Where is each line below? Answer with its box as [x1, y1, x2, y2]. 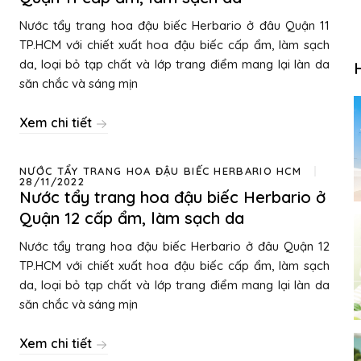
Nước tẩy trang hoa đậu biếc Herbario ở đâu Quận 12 [19, 239, 330, 254]
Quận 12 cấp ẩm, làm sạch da [19, 208, 244, 228]
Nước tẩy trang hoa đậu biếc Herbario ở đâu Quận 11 [19, 18, 330, 33]
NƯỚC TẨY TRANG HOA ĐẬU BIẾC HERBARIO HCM [19, 164, 301, 177]
